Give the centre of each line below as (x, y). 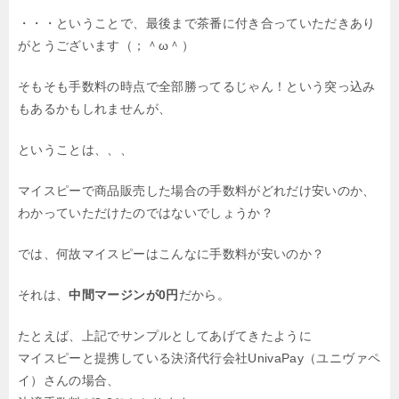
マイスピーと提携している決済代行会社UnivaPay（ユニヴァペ (199, 358)
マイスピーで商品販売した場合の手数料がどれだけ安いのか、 (197, 190)
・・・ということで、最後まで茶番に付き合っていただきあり (197, 23)
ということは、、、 (76, 149)
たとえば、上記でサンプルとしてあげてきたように (165, 335)
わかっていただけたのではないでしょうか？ (146, 212)
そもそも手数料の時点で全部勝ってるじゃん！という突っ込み (197, 86)
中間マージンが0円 (124, 294)
